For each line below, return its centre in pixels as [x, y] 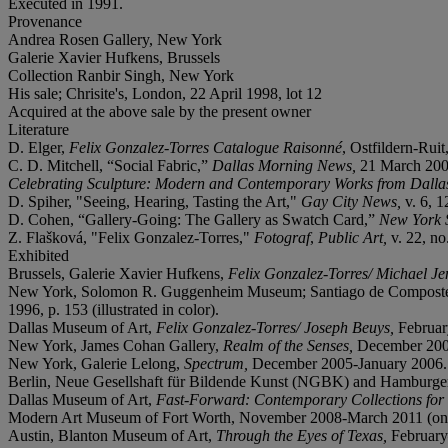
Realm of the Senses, [290, 345]
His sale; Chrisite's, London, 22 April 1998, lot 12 [165, 93]
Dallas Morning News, [286, 165]
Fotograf [282, 237]
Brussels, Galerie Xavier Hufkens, [118, 273]
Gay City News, [353, 201]
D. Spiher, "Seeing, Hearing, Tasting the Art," [154, 201]
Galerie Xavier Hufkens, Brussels [114, 57]
